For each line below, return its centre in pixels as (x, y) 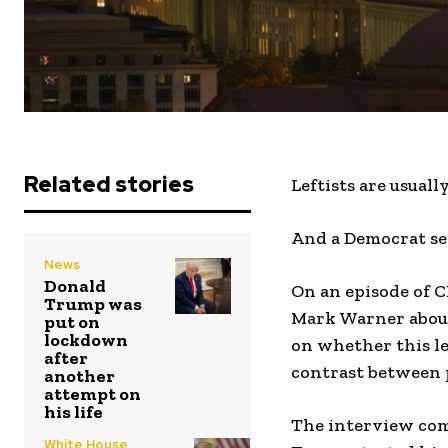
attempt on (92, 394)
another (79, 376)
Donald (75, 286)
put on (72, 322)
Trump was (93, 304)
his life (73, 412)
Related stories (109, 184)
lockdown (86, 340)
